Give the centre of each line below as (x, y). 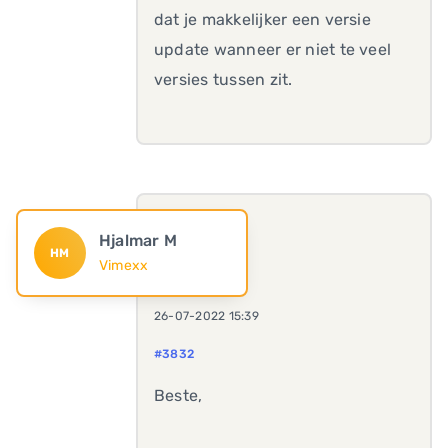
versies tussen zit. (223, 79)
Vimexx (123, 265)
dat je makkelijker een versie (262, 19)
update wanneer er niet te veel (273, 49)
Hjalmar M (138, 240)
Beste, (178, 395)
